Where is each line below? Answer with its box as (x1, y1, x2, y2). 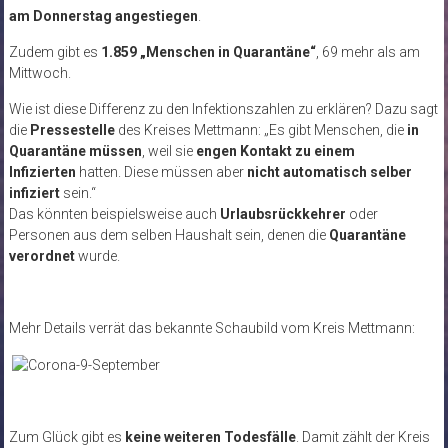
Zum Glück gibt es (8, 429, 125, 446)
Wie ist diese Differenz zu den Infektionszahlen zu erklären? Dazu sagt (8, 101, 438, 118)
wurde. (74, 248, 123, 265)
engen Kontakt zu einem (195, 143, 355, 160)
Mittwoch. (8, 65, 71, 82)
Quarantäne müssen (8, 143, 142, 160)
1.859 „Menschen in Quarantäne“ (97, 44, 316, 61)
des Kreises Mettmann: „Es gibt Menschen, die (114, 122, 407, 139)
